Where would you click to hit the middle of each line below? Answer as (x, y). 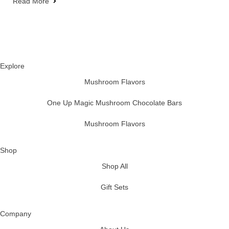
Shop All (114, 166)
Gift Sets (114, 187)
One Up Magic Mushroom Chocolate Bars (114, 102)
